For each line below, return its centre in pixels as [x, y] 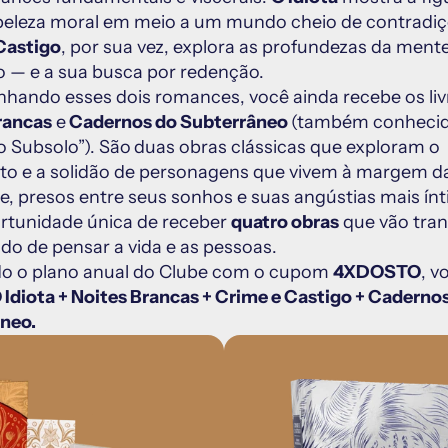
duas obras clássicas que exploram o [287, 147]
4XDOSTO [377, 272]
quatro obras [285, 222]
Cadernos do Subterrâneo [178, 122]
